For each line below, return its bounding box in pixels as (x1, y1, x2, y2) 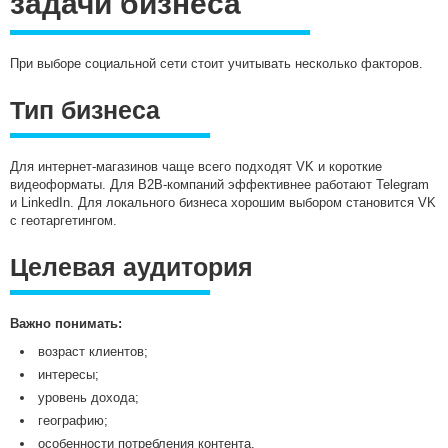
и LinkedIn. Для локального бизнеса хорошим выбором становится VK (10, 195, 436, 211)
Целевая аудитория (10, 253, 253, 282)
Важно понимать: (10, 316, 122, 332)
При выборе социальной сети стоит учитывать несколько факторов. (10, 56, 423, 72)
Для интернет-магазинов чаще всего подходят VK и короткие (10, 159, 382, 175)
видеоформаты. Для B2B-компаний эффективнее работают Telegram (10, 177, 429, 193)
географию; (38, 413, 108, 429)
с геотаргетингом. (10, 213, 117, 229)
